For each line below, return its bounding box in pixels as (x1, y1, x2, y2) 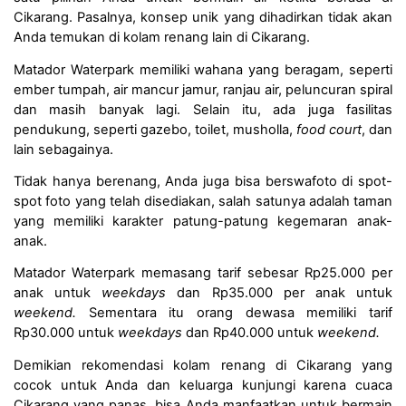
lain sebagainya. (14, 140, 113, 158)
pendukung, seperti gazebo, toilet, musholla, (14, 121, 296, 138)
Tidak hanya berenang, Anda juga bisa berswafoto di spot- (14, 172, 392, 189)
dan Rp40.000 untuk (186, 324, 317, 342)
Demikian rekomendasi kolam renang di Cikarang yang (14, 356, 392, 373)
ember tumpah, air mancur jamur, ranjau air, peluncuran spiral (14, 81, 392, 98)
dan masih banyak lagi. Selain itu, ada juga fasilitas (14, 101, 392, 118)
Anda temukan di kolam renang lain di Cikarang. (14, 29, 310, 46)
